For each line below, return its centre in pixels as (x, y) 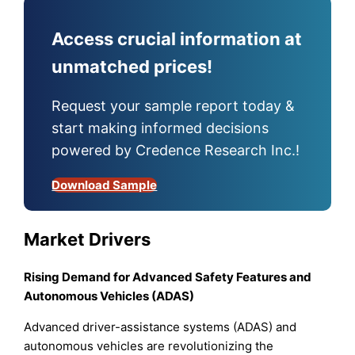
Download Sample (105, 185)
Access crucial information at (177, 39)
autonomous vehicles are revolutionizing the (149, 345)
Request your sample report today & (174, 106)
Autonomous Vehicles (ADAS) (109, 296)
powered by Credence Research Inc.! (176, 151)
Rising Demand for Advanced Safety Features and (168, 277)
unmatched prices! (132, 67)
